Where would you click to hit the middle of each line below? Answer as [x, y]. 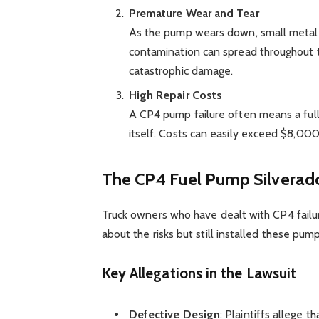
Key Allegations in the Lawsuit [199, 273]
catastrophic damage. [181, 71]
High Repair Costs [176, 95]
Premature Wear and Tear [194, 14]
